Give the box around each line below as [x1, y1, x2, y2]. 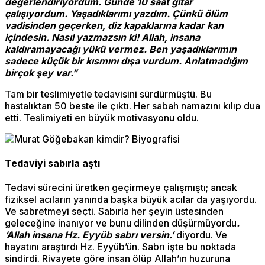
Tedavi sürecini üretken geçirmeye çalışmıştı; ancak [5, 182, 237, 194]
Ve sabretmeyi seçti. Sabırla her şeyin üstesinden [5, 205, 224, 218]
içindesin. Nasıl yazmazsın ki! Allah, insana [5, 31, 200, 43]
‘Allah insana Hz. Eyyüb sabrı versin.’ [5, 229, 176, 241]
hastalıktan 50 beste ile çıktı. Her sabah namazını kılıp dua [5, 99, 260, 112]
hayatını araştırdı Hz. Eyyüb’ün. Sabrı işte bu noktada [5, 241, 236, 253]
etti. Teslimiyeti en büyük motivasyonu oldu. [5, 111, 199, 124]
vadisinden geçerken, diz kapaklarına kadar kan [5, 19, 224, 31]
